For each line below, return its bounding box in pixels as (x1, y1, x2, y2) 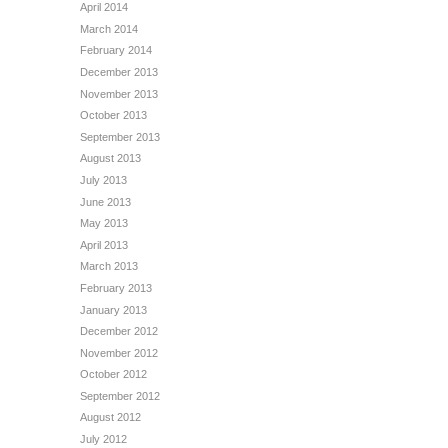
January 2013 (80, 303, 147, 316)
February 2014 (80, 44, 152, 57)
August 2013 (80, 152, 141, 165)
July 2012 (80, 433, 127, 446)
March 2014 (80, 22, 138, 35)
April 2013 (80, 238, 128, 251)
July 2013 (80, 173, 127, 186)
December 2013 (80, 65, 158, 78)
